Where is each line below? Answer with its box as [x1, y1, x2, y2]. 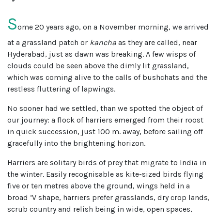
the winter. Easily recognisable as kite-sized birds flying [7, 169, 203, 179]
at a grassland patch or [7, 37, 90, 47]
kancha [90, 37, 118, 47]
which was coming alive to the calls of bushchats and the [7, 72, 207, 82]
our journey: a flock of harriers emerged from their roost [7, 115, 203, 124]
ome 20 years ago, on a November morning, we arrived [17, 22, 209, 31]
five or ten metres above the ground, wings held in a [7, 181, 190, 190]
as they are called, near [118, 37, 197, 47]
